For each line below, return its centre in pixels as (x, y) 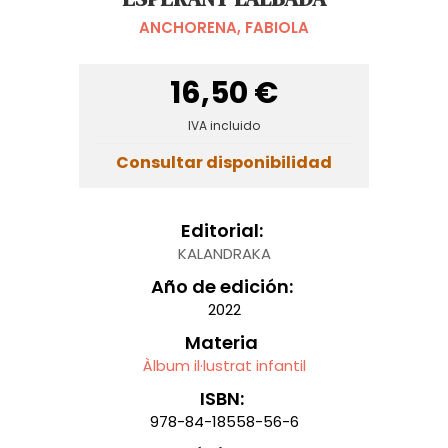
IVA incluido (224, 125)
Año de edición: (221, 286)
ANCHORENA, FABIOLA (224, 27)
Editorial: (221, 230)
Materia (221, 342)
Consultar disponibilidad (224, 163)
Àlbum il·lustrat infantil (224, 365)
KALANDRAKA (224, 253)
